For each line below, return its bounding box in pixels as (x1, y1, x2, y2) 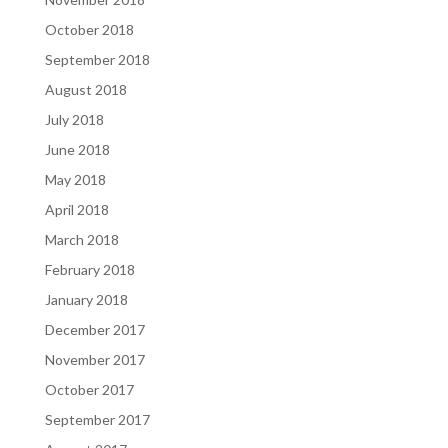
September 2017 (44, 410, 150, 428)
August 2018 (44, 80, 127, 98)
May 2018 (44, 170, 106, 188)
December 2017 (44, 320, 145, 338)
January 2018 (44, 290, 128, 308)
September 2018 (44, 50, 150, 68)
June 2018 (44, 140, 110, 158)
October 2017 (44, 380, 134, 398)
